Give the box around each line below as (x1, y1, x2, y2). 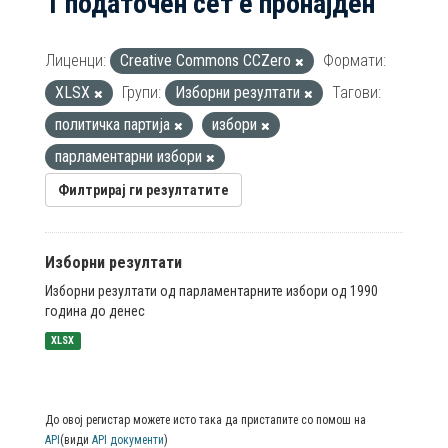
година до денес (45, 303, 145, 319)
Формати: (323, 51, 386, 70)
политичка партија (55, 115, 174, 134)
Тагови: (332, 83, 381, 102)
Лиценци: (45, 51, 106, 70)
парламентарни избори (55, 147, 206, 166)
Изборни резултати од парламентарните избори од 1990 (45, 283, 378, 299)
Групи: (122, 83, 161, 102)
